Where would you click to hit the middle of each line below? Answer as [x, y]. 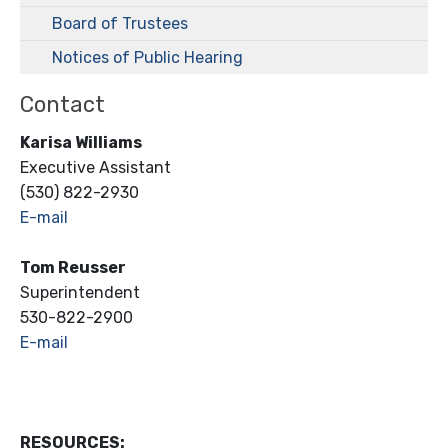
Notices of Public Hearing [147, 57]
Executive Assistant [95, 167]
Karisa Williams [81, 142]
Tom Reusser [73, 267]
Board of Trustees [120, 23]
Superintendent [80, 292]
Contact [62, 104]
